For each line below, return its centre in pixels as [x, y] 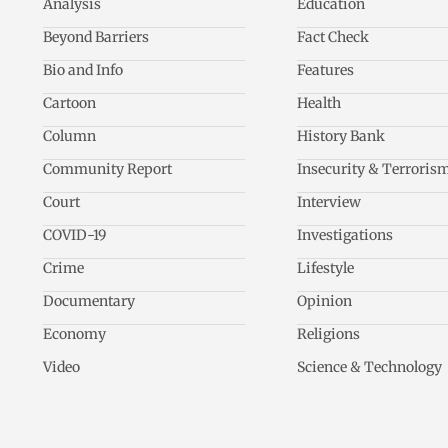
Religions [328, 334]
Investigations [344, 235]
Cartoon [70, 103]
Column [70, 136]
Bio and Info [83, 70]
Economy [75, 334]
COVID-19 [75, 235]
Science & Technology [369, 367]
